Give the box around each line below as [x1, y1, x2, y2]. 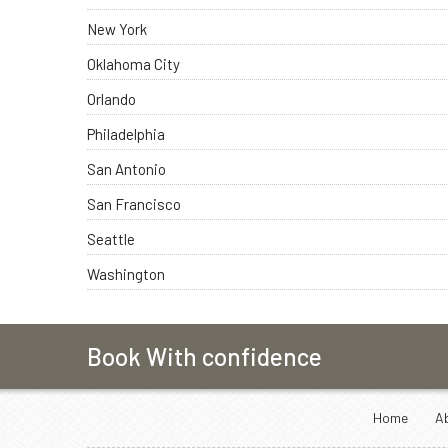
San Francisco [87, 194, 181, 213]
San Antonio [87, 159, 166, 178]
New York [87, 19, 147, 38]
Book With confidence [87, 341, 322, 371]
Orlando [87, 89, 136, 108]
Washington [87, 264, 165, 283]
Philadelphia [87, 124, 165, 143]
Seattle [87, 229, 135, 248]
